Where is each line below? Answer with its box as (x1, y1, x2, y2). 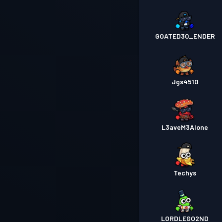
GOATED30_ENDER (155, 32, 215, 41)
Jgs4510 (171, 77, 199, 86)
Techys (173, 168, 197, 177)
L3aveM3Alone (162, 123, 209, 132)
